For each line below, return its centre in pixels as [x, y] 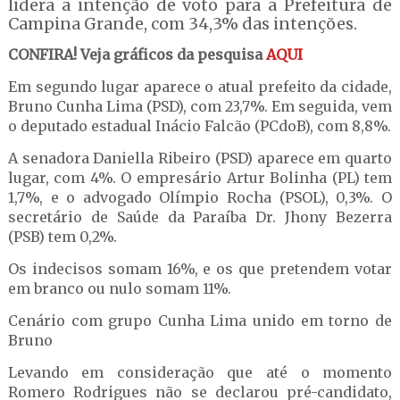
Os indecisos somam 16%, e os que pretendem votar [200, 269]
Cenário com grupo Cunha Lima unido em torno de [200, 321]
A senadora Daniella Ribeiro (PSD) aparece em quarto [200, 158]
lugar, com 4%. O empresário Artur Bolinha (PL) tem [200, 178]
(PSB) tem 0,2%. [62, 237]
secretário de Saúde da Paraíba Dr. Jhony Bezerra [200, 217]
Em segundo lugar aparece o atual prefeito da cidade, [200, 87]
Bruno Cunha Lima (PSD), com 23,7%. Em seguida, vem [200, 106]
